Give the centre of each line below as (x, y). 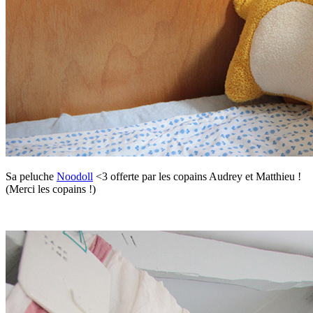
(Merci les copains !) (51, 189)
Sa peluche (31, 177)
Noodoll (75, 177)
